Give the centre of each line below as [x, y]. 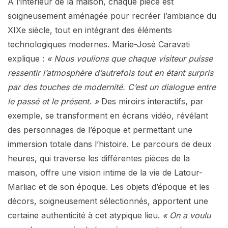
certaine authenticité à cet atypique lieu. [85, 215]
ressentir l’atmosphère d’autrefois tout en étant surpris [110, 73]
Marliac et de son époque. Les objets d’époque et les [109, 187]
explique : [27, 58]
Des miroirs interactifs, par [151, 101]
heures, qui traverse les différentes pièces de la [99, 158]
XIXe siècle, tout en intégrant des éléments [90, 30]
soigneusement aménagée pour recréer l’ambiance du [112, 16]
